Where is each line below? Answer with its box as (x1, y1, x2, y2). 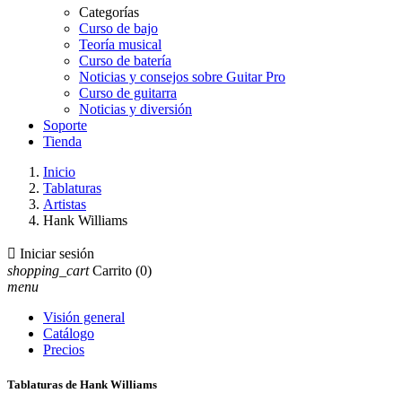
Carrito (92, 263, 132, 278)
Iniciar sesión (20, 246, 94, 261)
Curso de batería (79, 53, 171, 68)
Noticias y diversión (79, 101, 192, 117)
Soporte (43, 118, 87, 133)
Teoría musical (79, 37, 162, 52)
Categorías (79, 4, 139, 20)
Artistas (43, 197, 86, 212)
